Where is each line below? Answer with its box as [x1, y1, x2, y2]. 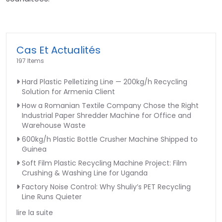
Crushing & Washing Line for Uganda [22, 167, 148, 178]
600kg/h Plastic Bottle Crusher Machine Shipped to [22, 134, 198, 144]
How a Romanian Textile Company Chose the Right [22, 100, 199, 111]
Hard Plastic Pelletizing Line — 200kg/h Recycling [22, 76, 187, 87]
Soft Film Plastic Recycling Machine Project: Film [22, 158, 187, 168]
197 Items [16, 56, 44, 65]
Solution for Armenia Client [22, 86, 115, 97]
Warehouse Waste [22, 120, 86, 130]
